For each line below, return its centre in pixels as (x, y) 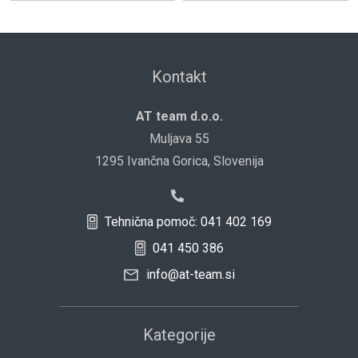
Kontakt (179, 77)
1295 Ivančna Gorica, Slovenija (179, 161)
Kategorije (179, 335)
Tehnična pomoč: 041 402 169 (187, 222)
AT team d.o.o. (179, 117)
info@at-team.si (189, 275)
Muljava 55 (179, 139)
